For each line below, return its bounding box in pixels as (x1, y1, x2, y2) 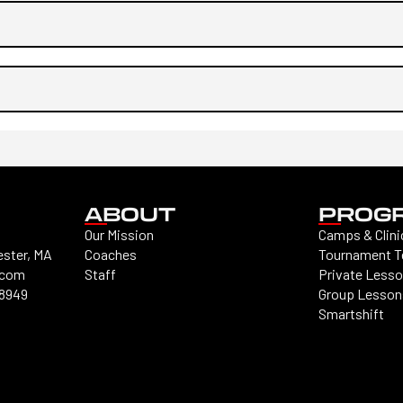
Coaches (84, 246, 137, 263)
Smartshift (318, 305, 385, 322)
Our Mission (84, 226, 154, 243)
